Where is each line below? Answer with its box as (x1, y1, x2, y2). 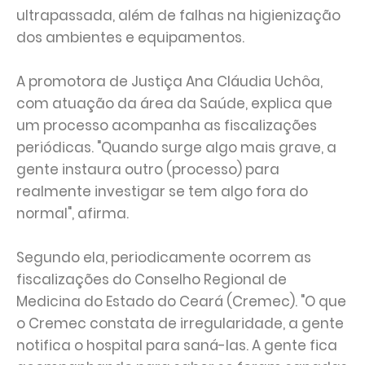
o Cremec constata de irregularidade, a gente (16, 314, 344, 333)
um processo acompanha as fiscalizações (16, 116, 317, 135)
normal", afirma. (16, 204, 129, 223)
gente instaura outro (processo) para (16, 160, 279, 179)
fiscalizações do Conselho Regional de (16, 270, 287, 289)
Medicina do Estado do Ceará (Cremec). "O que (16, 292, 346, 311)
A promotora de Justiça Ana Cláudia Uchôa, (16, 72, 323, 91)
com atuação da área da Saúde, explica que (16, 94, 332, 113)
